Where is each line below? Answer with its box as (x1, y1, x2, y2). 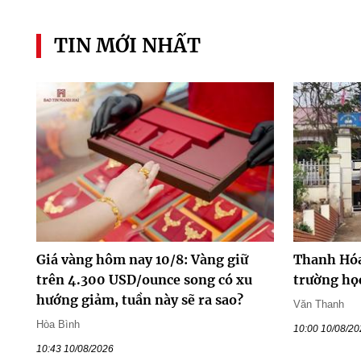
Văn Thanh (293, 297, 345, 310)
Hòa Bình (35, 317, 80, 330)
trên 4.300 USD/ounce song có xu (35, 271, 252, 288)
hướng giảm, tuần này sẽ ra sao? (35, 291, 243, 308)
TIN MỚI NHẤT (53, 33, 201, 59)
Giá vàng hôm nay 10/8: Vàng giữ (35, 251, 248, 268)
